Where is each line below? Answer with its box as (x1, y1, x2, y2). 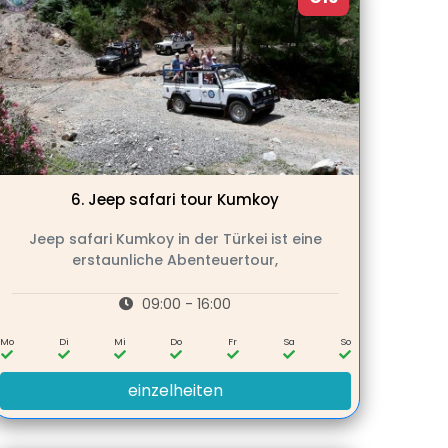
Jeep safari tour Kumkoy (88, 189, 280, 211)
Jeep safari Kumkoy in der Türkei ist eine (28, 229, 322, 250)
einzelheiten (127, 379, 223, 403)
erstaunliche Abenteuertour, (72, 250, 279, 271)
